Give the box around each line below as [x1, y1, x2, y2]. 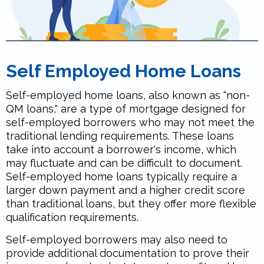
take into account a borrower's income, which [6, 143, 236, 156]
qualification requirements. [6, 210, 138, 223]
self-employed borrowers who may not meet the [6, 115, 255, 128]
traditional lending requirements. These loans [6, 129, 234, 142]
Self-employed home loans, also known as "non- [6, 88, 250, 101]
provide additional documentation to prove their [6, 246, 249, 259]
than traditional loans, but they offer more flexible [6, 197, 256, 210]
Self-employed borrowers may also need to [6, 233, 227, 246]
